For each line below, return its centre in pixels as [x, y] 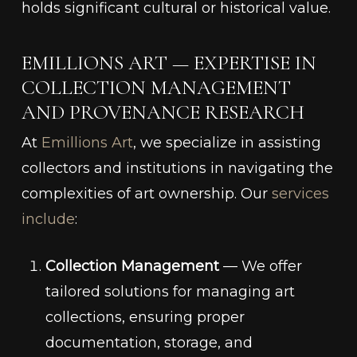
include [48, 220]
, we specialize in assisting [227, 143]
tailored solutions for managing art [170, 292]
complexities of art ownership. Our [146, 194]
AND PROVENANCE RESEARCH [163, 112]
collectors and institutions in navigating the [177, 169]
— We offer [260, 267]
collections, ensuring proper [145, 318]
